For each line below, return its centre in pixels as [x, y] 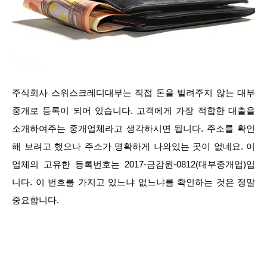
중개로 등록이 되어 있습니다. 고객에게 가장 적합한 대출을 [133, 111]
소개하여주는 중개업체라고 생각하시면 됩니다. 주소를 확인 [133, 128]
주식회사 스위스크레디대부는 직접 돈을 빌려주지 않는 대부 [133, 93]
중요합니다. [35, 200]
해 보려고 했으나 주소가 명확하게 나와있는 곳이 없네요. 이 [133, 146]
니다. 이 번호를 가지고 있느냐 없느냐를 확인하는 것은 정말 [133, 182]
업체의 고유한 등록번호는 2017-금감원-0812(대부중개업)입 [133, 164]
